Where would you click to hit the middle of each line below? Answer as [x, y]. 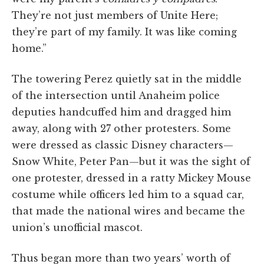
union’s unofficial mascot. [77, 227]
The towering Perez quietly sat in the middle [127, 79]
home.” [29, 48]
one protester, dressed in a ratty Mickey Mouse [131, 178]
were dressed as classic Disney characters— [123, 145]
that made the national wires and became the [128, 211]
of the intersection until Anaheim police [116, 95]
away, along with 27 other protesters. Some [121, 128]
